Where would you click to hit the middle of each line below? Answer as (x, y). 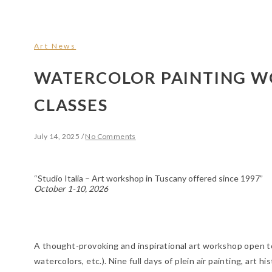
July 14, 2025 (57, 137)
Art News (55, 46)
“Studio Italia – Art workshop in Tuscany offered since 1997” (148, 178)
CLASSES (71, 105)
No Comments (110, 137)
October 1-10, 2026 (71, 189)
